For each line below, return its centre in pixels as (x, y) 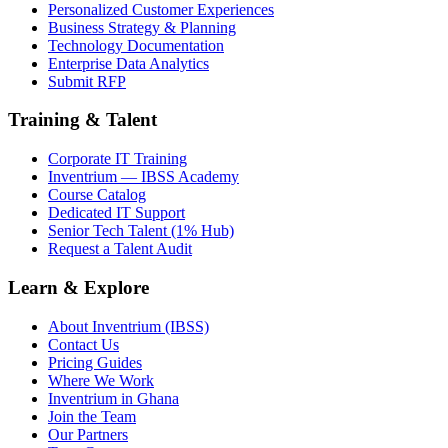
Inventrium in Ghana (113, 398)
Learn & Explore (78, 287)
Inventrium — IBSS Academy (143, 177)
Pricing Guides (95, 362)
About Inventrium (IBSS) (128, 326)
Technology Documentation (136, 45)
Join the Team (92, 416)
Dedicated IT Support (116, 213)
